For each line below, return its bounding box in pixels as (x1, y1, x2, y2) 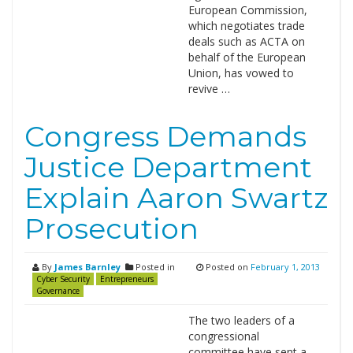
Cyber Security (36, 273, 90, 284)
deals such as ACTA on (188, 34, 305, 49)
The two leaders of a (188, 313, 295, 328)
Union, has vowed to (188, 65, 294, 80)
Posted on (203, 261, 251, 273)
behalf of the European (188, 50, 306, 65)
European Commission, (188, 2, 307, 17)
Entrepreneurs (100, 273, 154, 284)
